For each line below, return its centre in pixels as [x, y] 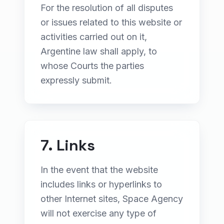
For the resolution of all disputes [107, 8]
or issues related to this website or [111, 22]
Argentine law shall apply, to [99, 51]
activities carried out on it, [94, 37]
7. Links [68, 145]
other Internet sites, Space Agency [112, 199]
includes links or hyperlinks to [101, 184]
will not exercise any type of [98, 213]
